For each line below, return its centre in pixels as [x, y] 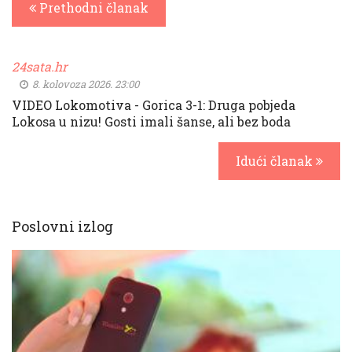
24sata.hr [40, 66]
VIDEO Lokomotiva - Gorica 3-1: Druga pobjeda [154, 105]
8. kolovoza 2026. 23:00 [84, 84]
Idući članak [276, 161]
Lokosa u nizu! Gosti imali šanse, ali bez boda [151, 121]
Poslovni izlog [62, 226]
